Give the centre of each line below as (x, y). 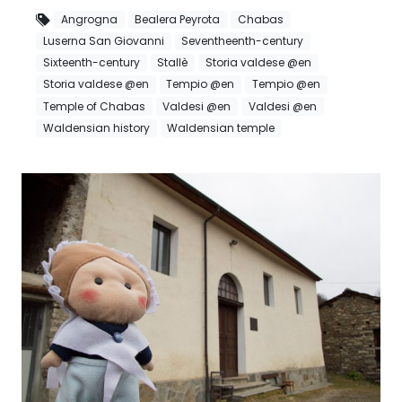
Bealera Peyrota (178, 19)
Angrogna (89, 19)
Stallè (173, 63)
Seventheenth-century (243, 41)
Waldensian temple (221, 127)
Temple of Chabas (94, 106)
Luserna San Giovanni (103, 41)
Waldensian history (96, 127)
